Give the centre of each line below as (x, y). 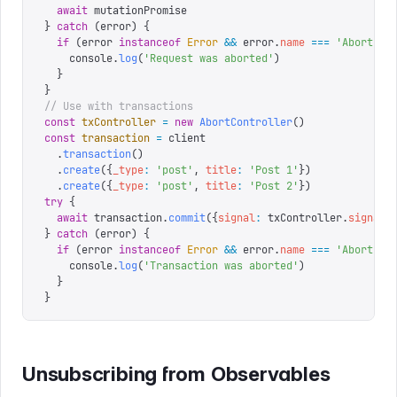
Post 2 (274, 186)
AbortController (243, 122)
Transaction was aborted (221, 266)
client (184, 138)
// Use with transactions (119, 106)
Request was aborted (209, 58)
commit (187, 218)
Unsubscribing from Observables (176, 374)
